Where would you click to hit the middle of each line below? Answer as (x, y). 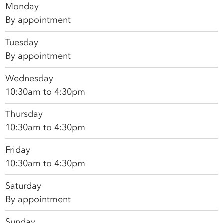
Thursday (24, 114)
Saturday (24, 186)
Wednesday (30, 78)
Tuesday (22, 43)
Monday (22, 7)
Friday (18, 150)
